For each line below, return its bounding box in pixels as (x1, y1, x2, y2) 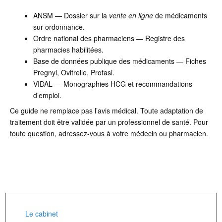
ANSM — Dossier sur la (33, 10, 109, 21)
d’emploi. (33, 90, 61, 101)
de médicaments (153, 10, 207, 21)
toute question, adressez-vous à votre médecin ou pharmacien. (10, 128, 208, 139)
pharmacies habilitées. (33, 45, 104, 55)
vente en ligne (109, 10, 153, 21)
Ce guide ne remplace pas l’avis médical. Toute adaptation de (10, 106, 203, 116)
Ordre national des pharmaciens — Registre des (33, 33, 185, 44)
